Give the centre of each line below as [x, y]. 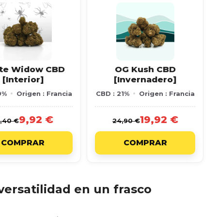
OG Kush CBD [145, 69]
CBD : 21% [112, 93]
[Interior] [23, 79]
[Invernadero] [145, 79]
